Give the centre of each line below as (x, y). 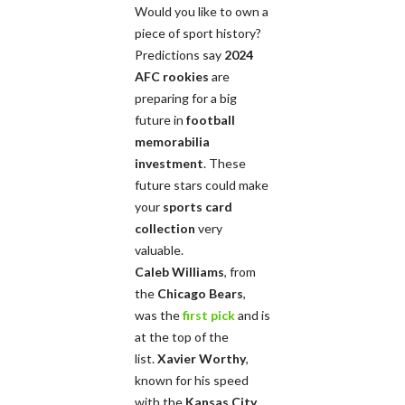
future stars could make (202, 184)
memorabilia (172, 141)
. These (225, 163)
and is (253, 315)
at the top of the (182, 336)
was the (159, 315)
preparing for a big (186, 98)
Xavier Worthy (202, 358)
